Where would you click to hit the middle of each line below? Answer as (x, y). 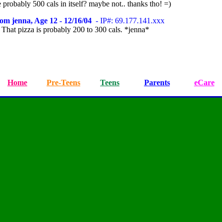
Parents (157, 83)
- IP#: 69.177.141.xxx (128, 21)
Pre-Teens (63, 83)
